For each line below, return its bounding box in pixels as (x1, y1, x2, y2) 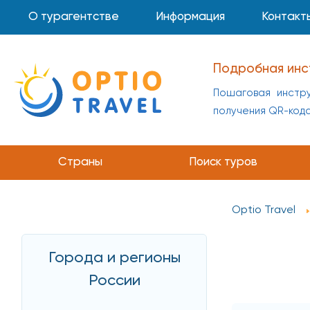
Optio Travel (232, 205, 295, 217)
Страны (57, 156, 102, 168)
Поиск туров (188, 156, 257, 168)
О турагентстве (28, 11, 120, 23)
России (88, 273, 140, 289)
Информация (156, 11, 226, 23)
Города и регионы (48, 250, 181, 266)
